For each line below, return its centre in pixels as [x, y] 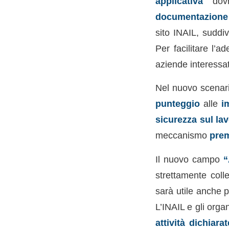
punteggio [177, 104]
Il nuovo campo [189, 159]
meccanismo [182, 135]
